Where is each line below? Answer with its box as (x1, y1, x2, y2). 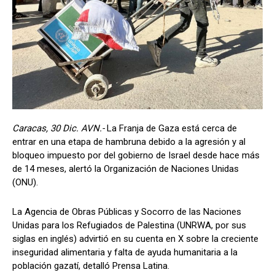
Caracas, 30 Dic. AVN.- (12, 122, 104, 134)
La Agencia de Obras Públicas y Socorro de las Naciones (12, 206, 241, 217)
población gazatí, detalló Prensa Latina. (12, 260, 169, 271)
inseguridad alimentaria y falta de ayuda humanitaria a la (12, 246, 238, 258)
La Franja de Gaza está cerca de (104, 122, 237, 134)
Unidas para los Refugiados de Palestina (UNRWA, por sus (12, 219, 246, 231)
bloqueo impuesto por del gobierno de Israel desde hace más (12, 149, 260, 161)
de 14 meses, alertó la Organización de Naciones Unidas (12, 163, 239, 174)
